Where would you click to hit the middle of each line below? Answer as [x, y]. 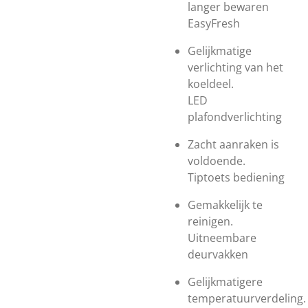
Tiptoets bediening [236, 177]
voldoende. [217, 161]
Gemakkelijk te [225, 205]
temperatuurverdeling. [247, 298]
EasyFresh [214, 23]
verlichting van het [235, 67]
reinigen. [210, 221]
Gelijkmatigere [225, 282]
